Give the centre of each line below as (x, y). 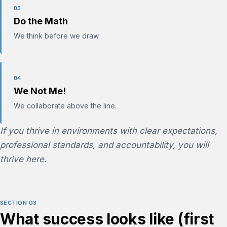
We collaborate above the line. (65, 106)
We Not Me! (40, 91)
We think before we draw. (57, 36)
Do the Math (41, 21)
